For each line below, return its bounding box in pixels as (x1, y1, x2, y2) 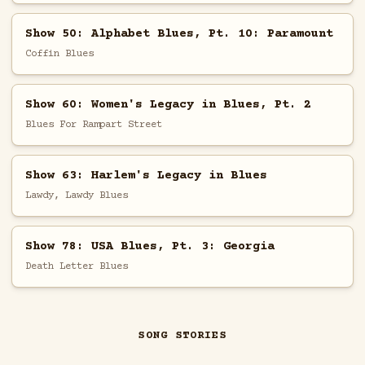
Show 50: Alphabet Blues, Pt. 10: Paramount (24, 26, 333, 41)
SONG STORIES (138, 329, 227, 343)
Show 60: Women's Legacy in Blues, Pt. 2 (24, 97, 311, 112)
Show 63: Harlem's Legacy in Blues (24, 168, 267, 182)
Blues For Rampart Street (24, 118, 162, 130)
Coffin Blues (24, 47, 94, 59)
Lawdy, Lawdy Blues (24, 189, 128, 201)
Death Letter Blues (24, 260, 128, 272)
